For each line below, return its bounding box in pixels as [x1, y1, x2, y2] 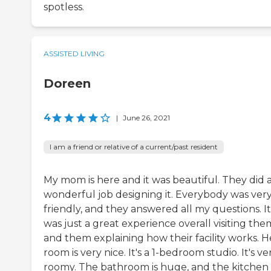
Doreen [44, 76, 91, 91]
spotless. [44, 1, 84, 13]
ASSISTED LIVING [44, 49, 105, 59]
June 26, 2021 [123, 113, 170, 123]
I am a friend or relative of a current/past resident [50, 142, 218, 152]
